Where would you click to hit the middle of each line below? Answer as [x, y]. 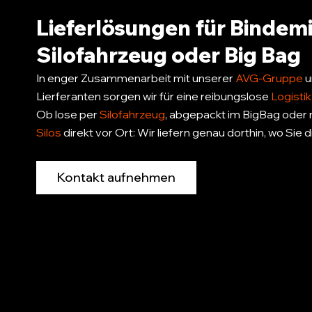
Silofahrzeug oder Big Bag [169, 55]
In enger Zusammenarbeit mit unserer [136, 78]
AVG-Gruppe [269, 78]
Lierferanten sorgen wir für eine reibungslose [154, 96]
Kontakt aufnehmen [116, 177]
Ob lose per [68, 114]
